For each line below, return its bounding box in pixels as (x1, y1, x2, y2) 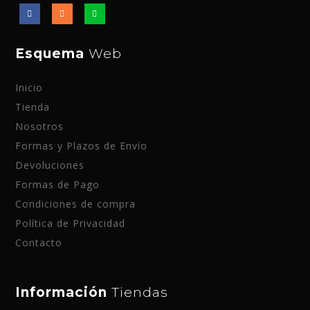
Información (15, 284, 112, 301)
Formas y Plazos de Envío (15, 139, 148, 153)
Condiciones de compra (15, 197, 136, 211)
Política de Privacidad (15, 217, 126, 230)
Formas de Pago (15, 178, 100, 192)
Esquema (15, 46, 89, 62)
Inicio (15, 81, 44, 95)
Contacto (15, 236, 63, 250)
